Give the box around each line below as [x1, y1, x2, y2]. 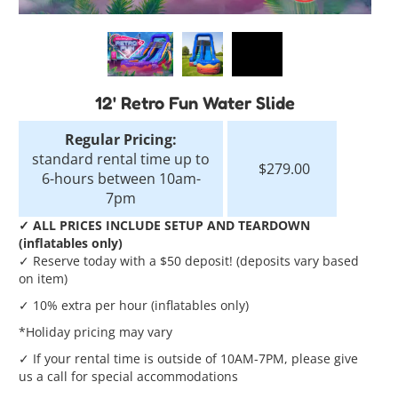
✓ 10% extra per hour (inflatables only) [19, 296, 250, 314]
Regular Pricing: [65, 129, 178, 149]
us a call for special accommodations [19, 367, 239, 385]
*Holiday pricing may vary [19, 322, 173, 340]
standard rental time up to [32, 148, 211, 169]
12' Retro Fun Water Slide [95, 92, 296, 114]
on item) [19, 269, 68, 287]
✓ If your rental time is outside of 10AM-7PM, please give [19, 349, 359, 367]
